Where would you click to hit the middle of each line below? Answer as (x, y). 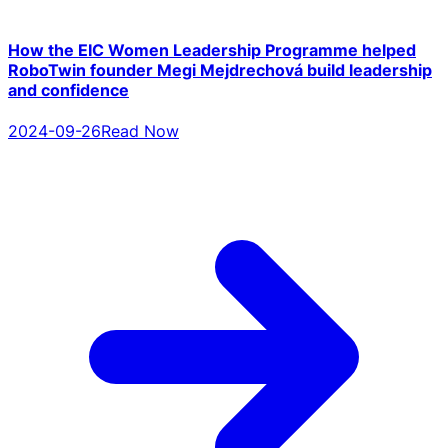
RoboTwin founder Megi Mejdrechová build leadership (220, 70)
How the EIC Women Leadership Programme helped (212, 50)
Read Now (140, 131)
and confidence (68, 90)
